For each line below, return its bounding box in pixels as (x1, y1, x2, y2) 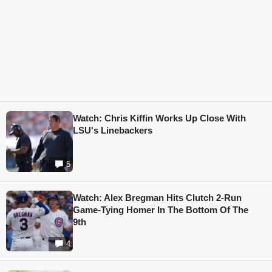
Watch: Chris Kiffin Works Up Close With (73, 113, 246, 124)
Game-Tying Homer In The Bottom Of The (73, 205, 248, 216)
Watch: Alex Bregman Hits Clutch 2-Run (73, 192, 242, 203)
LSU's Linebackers (73, 125, 152, 136)
